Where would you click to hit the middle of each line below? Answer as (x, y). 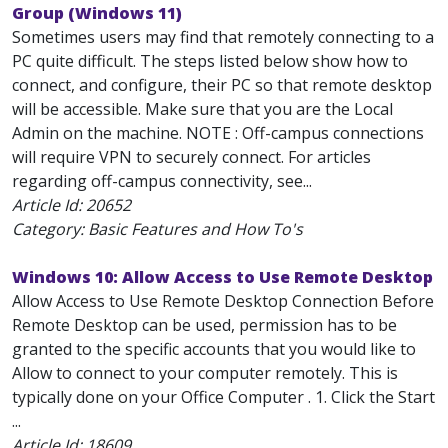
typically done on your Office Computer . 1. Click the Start (223, 397)
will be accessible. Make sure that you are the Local (202, 109)
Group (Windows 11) (97, 13)
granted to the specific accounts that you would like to (214, 349)
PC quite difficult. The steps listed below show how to (210, 61)
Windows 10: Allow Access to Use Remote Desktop (222, 277)
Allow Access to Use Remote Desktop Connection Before (223, 301)
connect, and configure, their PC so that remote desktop (222, 85)
